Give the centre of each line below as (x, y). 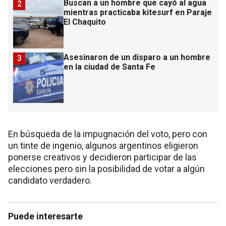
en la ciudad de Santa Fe (109, 67)
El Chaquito (85, 22)
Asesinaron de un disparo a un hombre (137, 58)
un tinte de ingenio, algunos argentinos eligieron (103, 146)
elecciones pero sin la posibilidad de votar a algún (106, 169)
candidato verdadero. (51, 181)
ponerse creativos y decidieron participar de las (102, 157)
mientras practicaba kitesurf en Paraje (138, 13)
